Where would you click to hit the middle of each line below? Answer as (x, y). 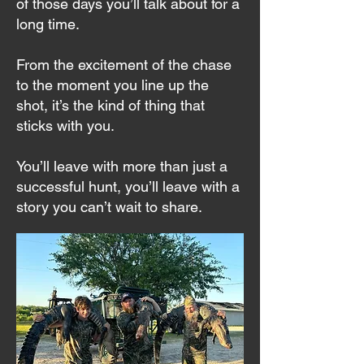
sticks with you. (65, 126)
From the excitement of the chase (124, 65)
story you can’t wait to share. (109, 207)
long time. (48, 24)
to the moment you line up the (113, 85)
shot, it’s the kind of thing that (110, 105)
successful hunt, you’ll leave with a (128, 186)
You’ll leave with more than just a (122, 166)
